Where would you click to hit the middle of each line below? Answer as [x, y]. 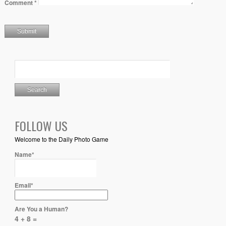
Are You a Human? [41, 209]
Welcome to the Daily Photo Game [61, 139]
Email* [24, 185]
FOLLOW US [41, 126]
